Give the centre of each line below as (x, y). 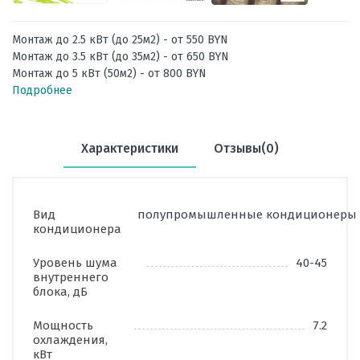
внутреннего (71, 278)
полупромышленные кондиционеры (247, 215)
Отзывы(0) (246, 149)
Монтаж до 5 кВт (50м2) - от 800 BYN (109, 74)
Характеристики (130, 149)
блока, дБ (60, 292)
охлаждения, (70, 340)
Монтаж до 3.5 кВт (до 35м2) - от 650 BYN (121, 57)
